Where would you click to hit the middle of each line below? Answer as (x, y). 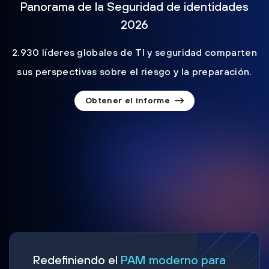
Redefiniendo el (77, 259)
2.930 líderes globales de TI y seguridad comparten (134, 52)
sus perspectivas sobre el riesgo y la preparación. (134, 71)
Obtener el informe (128, 101)
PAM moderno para (173, 259)
